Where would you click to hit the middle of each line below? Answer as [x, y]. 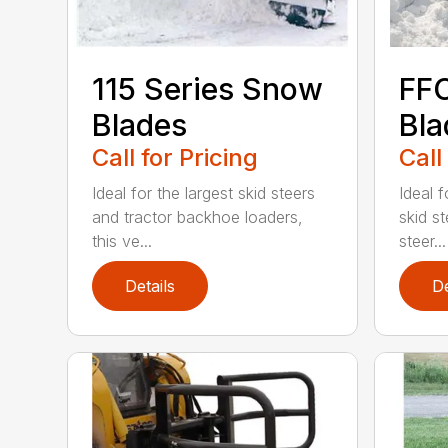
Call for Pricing [175, 157]
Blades [140, 124]
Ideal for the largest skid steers [204, 192]
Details [150, 285]
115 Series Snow [208, 88]
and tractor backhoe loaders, [198, 216]
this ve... [122, 240]
